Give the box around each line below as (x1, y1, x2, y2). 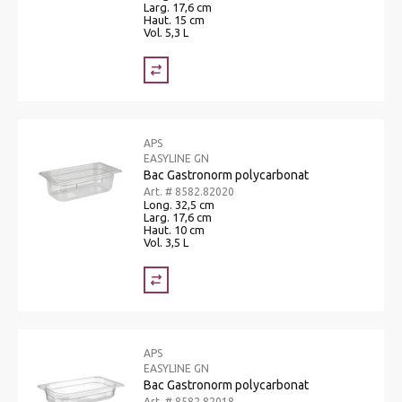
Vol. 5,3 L (144, 25, 188, 39)
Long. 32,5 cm (144, 197, 214, 211)
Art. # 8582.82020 (144, 185, 234, 197)
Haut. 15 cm (144, 13, 205, 26)
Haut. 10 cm (144, 223, 205, 236)
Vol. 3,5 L (144, 235, 188, 249)
